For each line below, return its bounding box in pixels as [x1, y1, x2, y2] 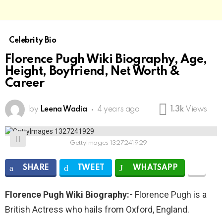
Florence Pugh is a [133, 189, 207, 200]
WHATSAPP [132, 164, 178, 172]
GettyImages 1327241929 [69, 140, 148, 146]
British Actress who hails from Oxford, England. [5, 204, 189, 215]
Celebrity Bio [9, 37, 56, 45]
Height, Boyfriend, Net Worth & [5, 65, 180, 78]
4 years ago [97, 106, 140, 113]
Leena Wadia [40, 106, 87, 113]
